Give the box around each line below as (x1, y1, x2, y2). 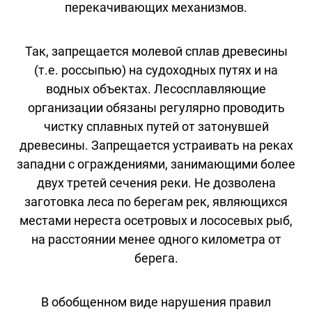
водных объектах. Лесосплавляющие (46, 81, 266, 96)
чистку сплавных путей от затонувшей (43, 118, 269, 134)
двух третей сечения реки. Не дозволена (36, 175, 276, 190)
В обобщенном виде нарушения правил (41, 294, 271, 309)
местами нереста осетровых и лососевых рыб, (19, 212, 292, 228)
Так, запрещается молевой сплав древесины (24, 43, 288, 58)
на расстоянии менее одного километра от (31, 231, 281, 247)
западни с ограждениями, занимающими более (17, 156, 295, 171)
